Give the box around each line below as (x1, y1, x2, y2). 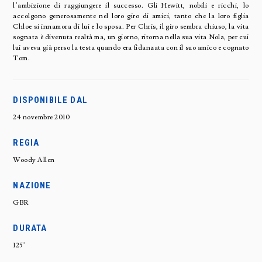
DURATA (13, 222, 47, 233)
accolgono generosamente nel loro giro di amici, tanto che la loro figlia (13, 11, 249, 20)
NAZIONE (13, 180, 51, 191)
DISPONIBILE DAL (13, 94, 88, 105)
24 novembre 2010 (13, 112, 70, 122)
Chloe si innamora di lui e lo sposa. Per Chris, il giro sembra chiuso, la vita (13, 22, 249, 31)
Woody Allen (13, 155, 55, 164)
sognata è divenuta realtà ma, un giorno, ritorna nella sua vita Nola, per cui (13, 32, 249, 42)
